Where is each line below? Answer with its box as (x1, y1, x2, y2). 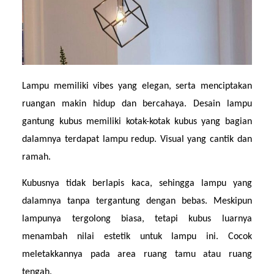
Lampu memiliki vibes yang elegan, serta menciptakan (22, 81, 252, 92)
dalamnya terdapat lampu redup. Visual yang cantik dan (22, 135, 252, 145)
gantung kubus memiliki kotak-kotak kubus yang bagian (22, 117, 252, 127)
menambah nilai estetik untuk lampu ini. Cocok (22, 231, 252, 242)
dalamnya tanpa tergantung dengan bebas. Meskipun (22, 196, 252, 206)
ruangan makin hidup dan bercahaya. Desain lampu (22, 99, 252, 109)
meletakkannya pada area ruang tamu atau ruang (22, 249, 252, 259)
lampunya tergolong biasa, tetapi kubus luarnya (22, 213, 252, 224)
